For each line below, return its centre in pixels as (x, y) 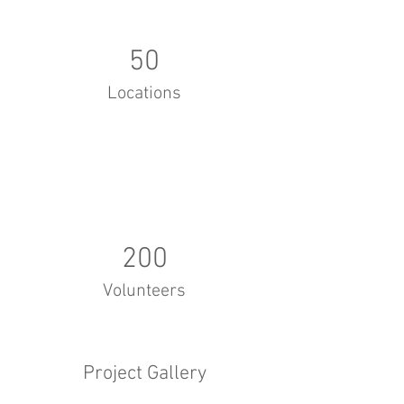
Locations (144, 94)
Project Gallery (144, 374)
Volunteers (144, 291)
